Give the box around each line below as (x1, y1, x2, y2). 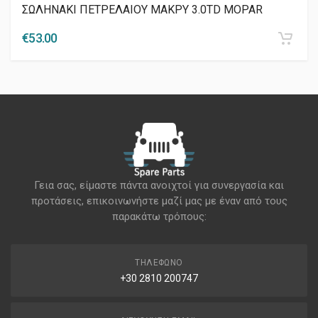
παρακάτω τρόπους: (111, 209, 207, 223)
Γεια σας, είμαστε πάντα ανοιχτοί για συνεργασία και (34, 178, 284, 192)
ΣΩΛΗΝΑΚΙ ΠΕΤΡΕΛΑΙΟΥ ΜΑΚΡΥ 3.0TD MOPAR (22, 2, 263, 16)
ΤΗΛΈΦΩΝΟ (135, 257, 183, 268)
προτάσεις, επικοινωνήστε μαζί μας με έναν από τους (31, 194, 287, 207)
